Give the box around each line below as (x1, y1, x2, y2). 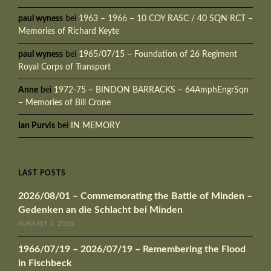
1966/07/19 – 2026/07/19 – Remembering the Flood (18, 244, 246, 254)
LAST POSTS (18, 169, 66, 177)
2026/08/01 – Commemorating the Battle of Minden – (18, 191, 252, 201)
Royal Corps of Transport (18, 62, 111, 71)
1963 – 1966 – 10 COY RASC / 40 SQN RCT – (79, 14, 253, 23)
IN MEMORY (71, 121, 120, 130)
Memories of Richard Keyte (18, 27, 119, 36)
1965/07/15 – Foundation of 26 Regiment (79, 50, 237, 59)
